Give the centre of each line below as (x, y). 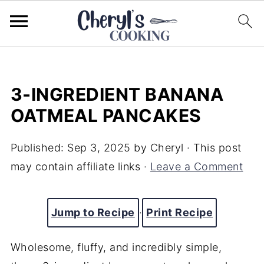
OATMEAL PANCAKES (106, 115)
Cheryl (167, 148)
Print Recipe (180, 212)
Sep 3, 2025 (99, 148)
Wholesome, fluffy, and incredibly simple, (116, 247)
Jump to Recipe (93, 212)
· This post (212, 148)
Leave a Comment (197, 166)
